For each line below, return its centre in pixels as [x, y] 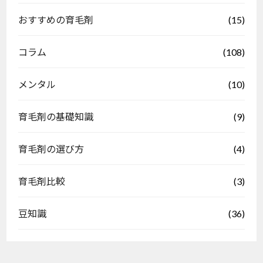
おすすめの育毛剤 [56, 20]
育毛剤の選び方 [51, 149]
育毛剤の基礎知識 [56, 117]
